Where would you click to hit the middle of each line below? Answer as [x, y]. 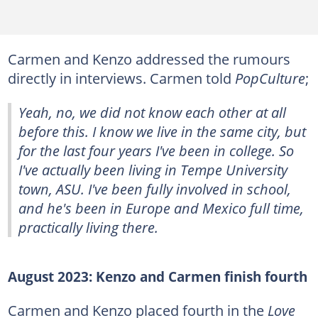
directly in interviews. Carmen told [121, 78]
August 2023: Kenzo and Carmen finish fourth [157, 277]
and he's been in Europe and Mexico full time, [161, 208]
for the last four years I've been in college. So [156, 151]
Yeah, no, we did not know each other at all [152, 113]
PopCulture [270, 78]
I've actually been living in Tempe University [153, 170]
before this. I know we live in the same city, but [162, 132]
